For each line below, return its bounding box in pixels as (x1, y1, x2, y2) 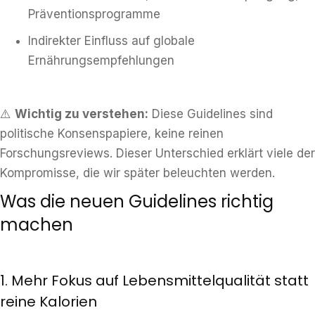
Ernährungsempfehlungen (28, 53, 174, 67)
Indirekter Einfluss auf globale (28, 34, 195, 48)
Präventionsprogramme (28, 7, 160, 21)
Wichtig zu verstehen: (15, 107, 148, 121)
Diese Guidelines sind (148, 107, 273, 121)
